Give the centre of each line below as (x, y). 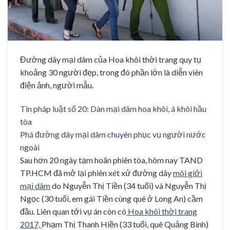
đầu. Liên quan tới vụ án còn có (73, 212)
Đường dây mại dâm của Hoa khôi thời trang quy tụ (111, 60)
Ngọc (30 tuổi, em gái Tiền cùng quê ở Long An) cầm (111, 199)
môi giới (188, 173)
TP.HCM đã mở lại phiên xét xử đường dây (97, 173)
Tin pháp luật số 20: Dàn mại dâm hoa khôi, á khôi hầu (113, 109)
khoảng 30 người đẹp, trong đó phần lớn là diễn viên (111, 72)
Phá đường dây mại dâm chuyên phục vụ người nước (113, 135)
